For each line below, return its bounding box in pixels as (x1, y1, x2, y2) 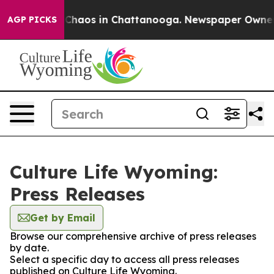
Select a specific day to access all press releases (10, 253, 239, 265)
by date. (10, 242, 49, 254)
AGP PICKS (7, 14, 57, 25)
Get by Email (30, 212, 95, 224)
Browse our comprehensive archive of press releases (10, 230, 256, 242)
